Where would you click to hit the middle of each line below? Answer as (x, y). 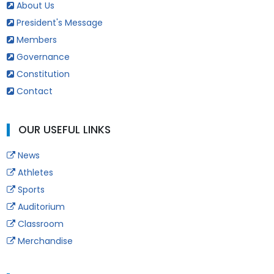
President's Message (58, 22)
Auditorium (40, 206)
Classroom (39, 224)
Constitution (42, 74)
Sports (30, 189)
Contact (33, 91)
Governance (42, 57)
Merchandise (44, 241)
